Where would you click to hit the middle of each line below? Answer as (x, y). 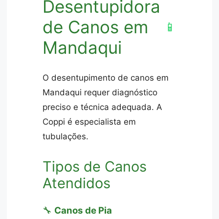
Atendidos (77, 183)
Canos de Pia (83, 210)
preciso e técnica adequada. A (103, 107)
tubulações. (66, 136)
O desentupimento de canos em (106, 77)
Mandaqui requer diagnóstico (100, 92)
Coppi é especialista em (89, 121)
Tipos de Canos (95, 166)
